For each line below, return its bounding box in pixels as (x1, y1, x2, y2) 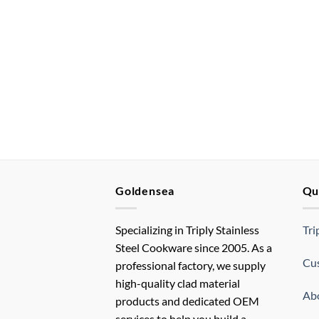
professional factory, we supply (115, 258, 266, 272)
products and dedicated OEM (115, 293, 259, 308)
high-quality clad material (115, 276, 240, 290)
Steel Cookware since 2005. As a (115, 240, 272, 254)
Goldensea (115, 184, 175, 198)
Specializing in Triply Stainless (115, 222, 259, 236)
